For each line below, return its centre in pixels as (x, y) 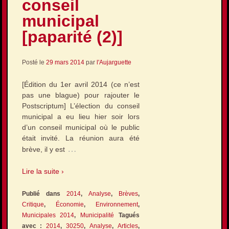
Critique (33, 204)
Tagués (127, 215)
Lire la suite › (43, 171)
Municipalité (97, 215)
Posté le (34, 62)
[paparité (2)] (72, 37)
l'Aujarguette (114, 62)
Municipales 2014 (48, 215)
